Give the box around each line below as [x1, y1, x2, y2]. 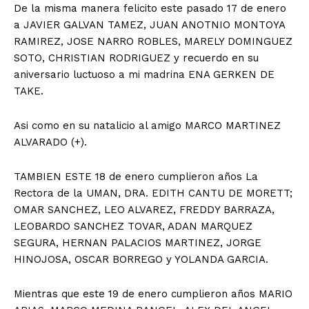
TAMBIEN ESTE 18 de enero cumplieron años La [14, 170, 258, 183]
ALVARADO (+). [14, 135, 87, 148]
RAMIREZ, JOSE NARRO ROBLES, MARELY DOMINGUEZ [14, 34, 292, 48]
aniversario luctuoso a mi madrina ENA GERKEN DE [14, 68, 275, 81]
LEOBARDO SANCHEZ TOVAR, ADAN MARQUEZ [14, 219, 252, 232]
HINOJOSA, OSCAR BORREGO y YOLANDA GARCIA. [14, 252, 268, 266]
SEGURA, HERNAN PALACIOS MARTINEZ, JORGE [14, 236, 261, 249]
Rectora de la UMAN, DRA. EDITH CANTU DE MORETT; [14, 186, 292, 199]
